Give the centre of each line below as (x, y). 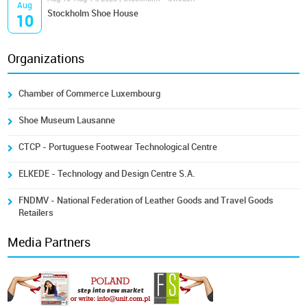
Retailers (36, 213)
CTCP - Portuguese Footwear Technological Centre (118, 147)
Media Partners (49, 243)
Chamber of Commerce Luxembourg (90, 94)
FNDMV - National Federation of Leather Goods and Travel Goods (146, 200)
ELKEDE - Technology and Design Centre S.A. (107, 174)
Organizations (46, 59)
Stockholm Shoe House (93, 13)
